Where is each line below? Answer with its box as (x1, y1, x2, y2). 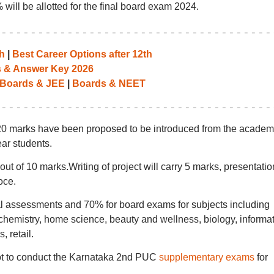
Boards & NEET (72, 78, 146, 89)
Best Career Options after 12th (12, 49, 152, 59)
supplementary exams (158, 252, 254, 262)
